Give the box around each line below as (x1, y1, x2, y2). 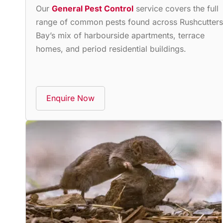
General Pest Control (52, 3, 133, 13)
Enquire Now (46, 93, 95, 103)
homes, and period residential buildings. (36, 43, 186, 54)
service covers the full (133, 3, 219, 13)
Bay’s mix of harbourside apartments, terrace (36, 30, 205, 40)
